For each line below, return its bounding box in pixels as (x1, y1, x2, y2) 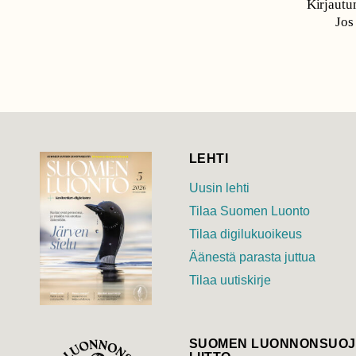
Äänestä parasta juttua (189, 250, 315, 265)
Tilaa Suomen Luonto (189, 204, 310, 219)
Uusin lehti (189, 181, 250, 195)
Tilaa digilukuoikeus (189, 227, 302, 242)
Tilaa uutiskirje (189, 273, 271, 288)
